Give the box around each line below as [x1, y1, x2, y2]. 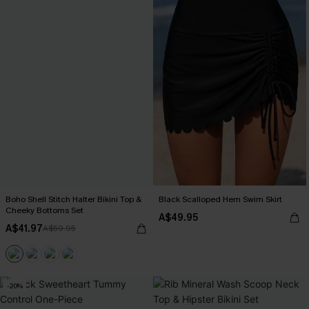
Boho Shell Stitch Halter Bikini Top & [6, 194, 141, 205]
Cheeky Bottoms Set [6, 205, 83, 216]
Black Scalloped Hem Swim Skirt [159, 194, 282, 205]
